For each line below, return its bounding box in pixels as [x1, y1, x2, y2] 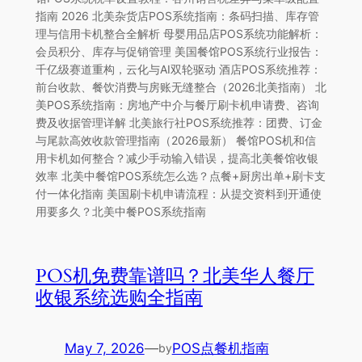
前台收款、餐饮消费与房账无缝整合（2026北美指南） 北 [35, 79, 326, 94]
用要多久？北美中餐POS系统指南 [35, 204, 206, 218]
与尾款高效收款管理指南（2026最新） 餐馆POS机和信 [35, 133, 316, 147]
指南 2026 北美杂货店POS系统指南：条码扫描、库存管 [35, 8, 319, 23]
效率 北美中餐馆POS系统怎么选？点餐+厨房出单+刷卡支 [35, 168, 326, 183]
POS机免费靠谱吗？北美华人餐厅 [35, 263, 314, 288]
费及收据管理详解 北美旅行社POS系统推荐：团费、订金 [35, 115, 322, 129]
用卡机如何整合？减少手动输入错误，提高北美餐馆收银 [35, 150, 318, 165]
